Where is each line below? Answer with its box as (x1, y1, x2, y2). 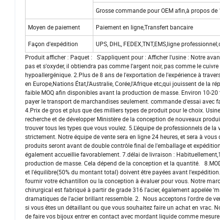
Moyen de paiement (28, 23, 80, 31)
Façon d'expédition (28, 40, 78, 48)
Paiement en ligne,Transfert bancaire (96, 23, 193, 31)
